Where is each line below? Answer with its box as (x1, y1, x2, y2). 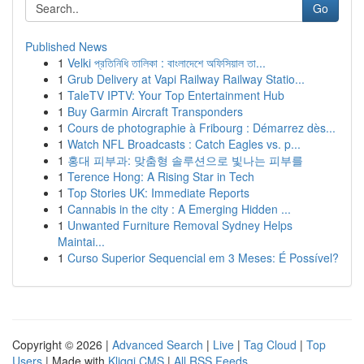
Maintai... (58, 233, 105, 249)
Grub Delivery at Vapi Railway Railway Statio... (67, 71, 305, 87)
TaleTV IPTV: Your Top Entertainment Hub (67, 87, 284, 103)
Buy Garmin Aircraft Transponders (67, 103, 243, 119)
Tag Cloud (244, 336, 297, 353)
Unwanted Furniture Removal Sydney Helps (67, 217, 292, 233)
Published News (25, 38, 107, 54)
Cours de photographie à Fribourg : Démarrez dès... (67, 119, 336, 136)
